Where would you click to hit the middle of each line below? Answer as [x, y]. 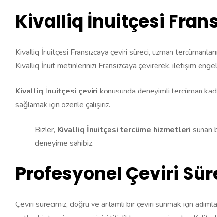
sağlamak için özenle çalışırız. [63, 105]
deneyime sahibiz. [64, 144]
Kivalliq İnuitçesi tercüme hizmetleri [125, 130]
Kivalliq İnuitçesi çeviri [58, 91]
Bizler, [46, 130]
